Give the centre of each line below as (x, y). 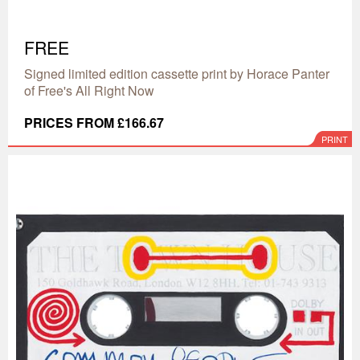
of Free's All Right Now (89, 90)
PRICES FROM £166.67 (94, 123)
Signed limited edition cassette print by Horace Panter (177, 74)
